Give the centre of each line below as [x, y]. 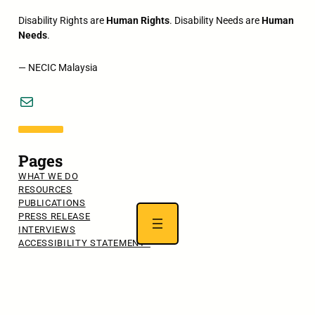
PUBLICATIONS [52, 202]
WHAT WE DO [48, 176]
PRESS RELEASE [54, 216]
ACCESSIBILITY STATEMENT [84, 243]
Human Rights [137, 20]
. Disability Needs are [215, 20]
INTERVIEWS [47, 229]
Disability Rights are [62, 20]
